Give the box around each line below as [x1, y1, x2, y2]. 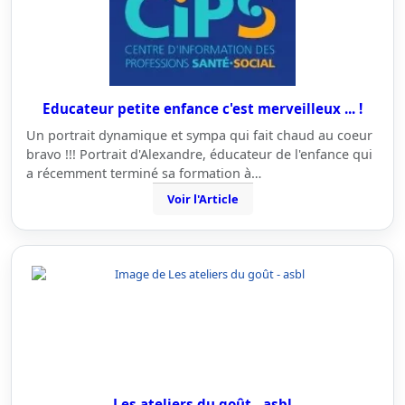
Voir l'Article [166, 191, 239, 207]
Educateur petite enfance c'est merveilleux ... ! [42, 99, 363, 118]
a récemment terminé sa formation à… [26, 165, 261, 182]
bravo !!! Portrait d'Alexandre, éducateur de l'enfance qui [26, 146, 372, 163]
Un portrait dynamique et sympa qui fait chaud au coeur [26, 127, 372, 144]
